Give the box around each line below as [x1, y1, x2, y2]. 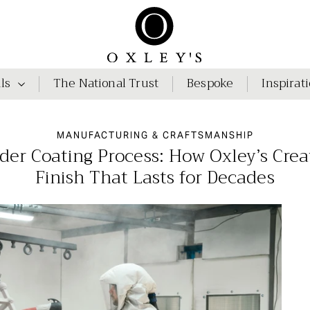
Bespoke [187, 73, 234, 93]
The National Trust [53, 73, 159, 93]
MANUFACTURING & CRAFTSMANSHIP [56, 129, 254, 142]
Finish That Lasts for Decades [35, 162, 275, 192]
